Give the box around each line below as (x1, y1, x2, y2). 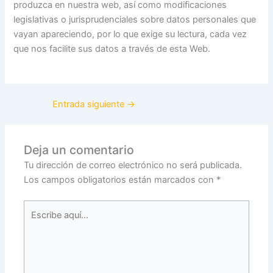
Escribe (23, 201, 54, 213)
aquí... (23, 216, 48, 227)
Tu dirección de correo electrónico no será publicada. (24, 159, 243, 171)
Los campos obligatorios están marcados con (24, 174, 217, 185)
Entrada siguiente (52, 98, 127, 110)
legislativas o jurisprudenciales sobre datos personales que (13, 13, 257, 25)
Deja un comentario (24, 142, 135, 157)
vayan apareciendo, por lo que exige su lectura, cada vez (13, 28, 247, 40)
